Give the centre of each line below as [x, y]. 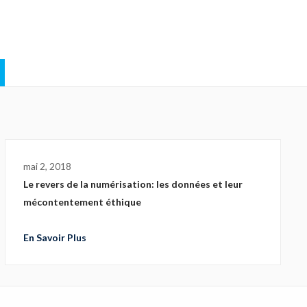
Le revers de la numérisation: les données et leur [133, 184]
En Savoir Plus [55, 237]
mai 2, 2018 [47, 166]
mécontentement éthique [82, 202]
